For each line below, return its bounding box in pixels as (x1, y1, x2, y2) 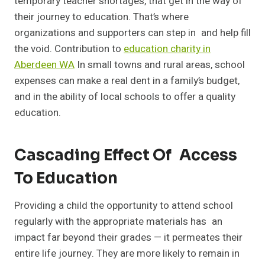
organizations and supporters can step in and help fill (14, 25, 251, 41)
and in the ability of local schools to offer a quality (14, 89, 235, 105)
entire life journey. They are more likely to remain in (14, 246, 240, 261)
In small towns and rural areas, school (75, 57, 250, 73)
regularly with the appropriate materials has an (14, 214, 222, 230)
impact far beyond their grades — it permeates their (14, 230, 243, 245)
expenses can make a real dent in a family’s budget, (14, 73, 240, 89)
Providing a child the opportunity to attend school (14, 198, 233, 214)
